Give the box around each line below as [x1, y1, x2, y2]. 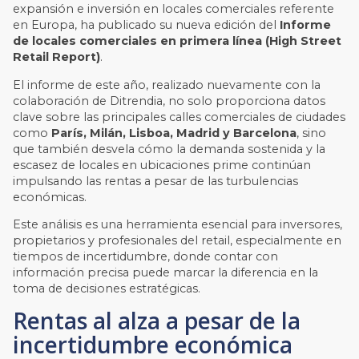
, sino [296, 125, 327, 140]
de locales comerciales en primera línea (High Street [13, 34, 342, 49]
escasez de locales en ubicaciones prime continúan [13, 157, 312, 172]
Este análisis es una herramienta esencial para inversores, [13, 217, 343, 232]
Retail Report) [13, 50, 101, 65]
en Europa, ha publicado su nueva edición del [13, 18, 280, 33]
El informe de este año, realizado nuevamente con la [13, 77, 321, 92]
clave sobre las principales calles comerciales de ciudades [13, 109, 346, 124]
